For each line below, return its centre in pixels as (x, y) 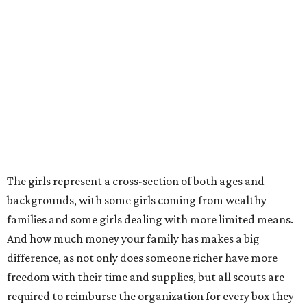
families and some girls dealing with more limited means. (150, 219)
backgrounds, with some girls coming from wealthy (137, 200)
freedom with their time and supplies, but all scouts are (146, 277)
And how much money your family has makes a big (133, 238)
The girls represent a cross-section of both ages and (136, 181)
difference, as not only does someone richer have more (142, 257)
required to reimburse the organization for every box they (150, 296)
